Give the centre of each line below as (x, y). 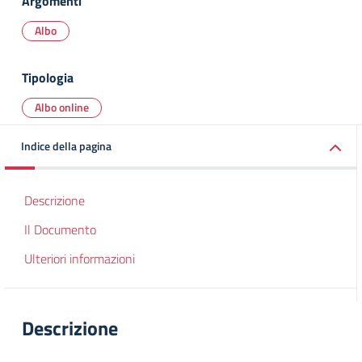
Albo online (62, 107)
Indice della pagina (66, 146)
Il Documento (60, 229)
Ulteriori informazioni (80, 259)
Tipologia (48, 78)
